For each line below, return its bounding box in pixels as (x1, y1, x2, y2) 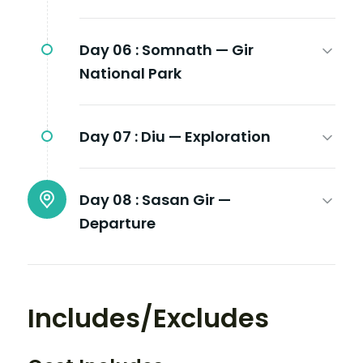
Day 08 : (79, 189, 139, 210)
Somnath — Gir (142, 39, 254, 60)
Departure (79, 212, 156, 233)
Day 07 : (79, 126, 138, 147)
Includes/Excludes (28, 299, 269, 336)
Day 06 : (79, 39, 139, 60)
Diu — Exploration (141, 126, 271, 147)
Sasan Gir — (142, 189, 231, 210)
